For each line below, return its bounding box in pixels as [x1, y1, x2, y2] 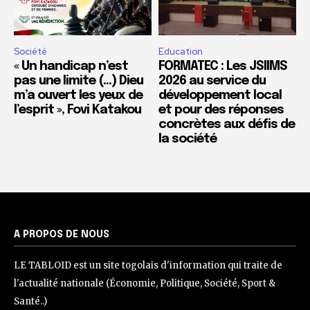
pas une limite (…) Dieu [14, 75, 143, 88]
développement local [158, 89, 282, 102]
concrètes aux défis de [158, 118, 295, 131]
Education [158, 46, 203, 58]
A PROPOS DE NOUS [14, 230, 109, 240]
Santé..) [14, 295, 47, 308]
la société [158, 133, 217, 146]
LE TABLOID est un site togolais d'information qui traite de [14, 259, 282, 272]
